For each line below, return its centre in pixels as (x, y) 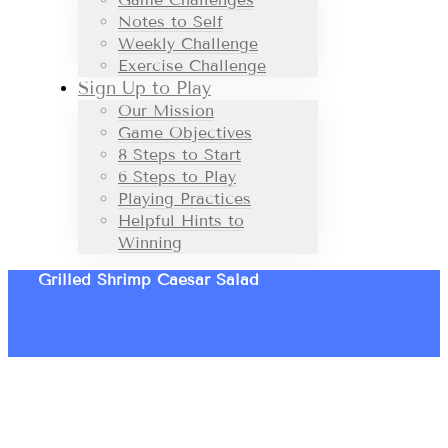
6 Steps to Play (177, 176)
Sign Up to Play (144, 88)
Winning (150, 242)
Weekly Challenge (188, 43)
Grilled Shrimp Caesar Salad (148, 279)
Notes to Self (170, 21)
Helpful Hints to (181, 220)
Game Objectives (185, 132)
